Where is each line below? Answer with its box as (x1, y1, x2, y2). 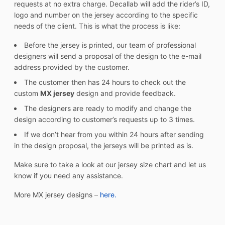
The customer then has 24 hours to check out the (24, 78, 186, 87)
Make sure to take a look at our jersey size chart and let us (14, 160, 206, 169)
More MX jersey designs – (14, 190, 100, 199)
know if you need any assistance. (14, 171, 123, 180)
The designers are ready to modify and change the (24, 104, 191, 113)
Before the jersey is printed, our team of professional (24, 41, 196, 50)
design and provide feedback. (74, 89, 176, 98)
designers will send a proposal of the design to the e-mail (14, 52, 201, 61)
